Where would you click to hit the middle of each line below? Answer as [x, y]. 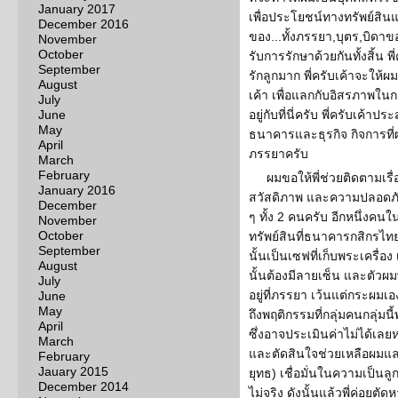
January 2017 [77, 9]
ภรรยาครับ [279, 154]
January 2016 [77, 190]
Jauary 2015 [73, 371]
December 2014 [84, 386]
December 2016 [84, 24]
